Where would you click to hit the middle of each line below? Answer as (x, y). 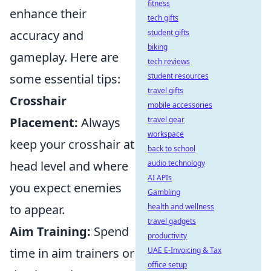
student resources (178, 76)
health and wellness (181, 207)
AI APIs (160, 178)
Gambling (164, 192)
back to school (171, 149)
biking (158, 47)
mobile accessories (180, 105)
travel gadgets (172, 221)
